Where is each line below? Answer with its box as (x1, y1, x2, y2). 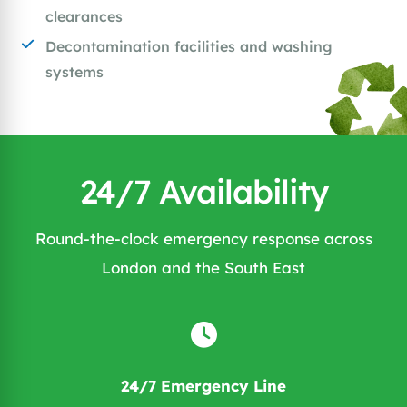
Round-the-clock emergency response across (35, 229, 372, 249)
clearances (45, 7, 123, 26)
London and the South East (102, 258, 305, 278)
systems (45, 63, 104, 82)
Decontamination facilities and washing (45, 37, 333, 56)
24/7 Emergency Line (121, 376, 286, 396)
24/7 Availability (79, 171, 328, 213)
